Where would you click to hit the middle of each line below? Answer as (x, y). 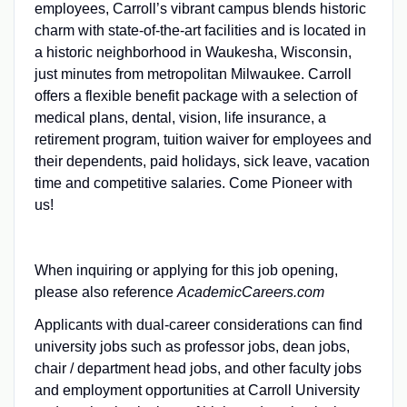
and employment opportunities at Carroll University (197, 390)
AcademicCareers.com (250, 292)
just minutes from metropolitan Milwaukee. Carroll (193, 74)
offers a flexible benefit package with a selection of (195, 95)
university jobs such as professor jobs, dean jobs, (192, 346)
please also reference (105, 292)
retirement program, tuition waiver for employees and (203, 139)
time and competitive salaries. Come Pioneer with (193, 183)
